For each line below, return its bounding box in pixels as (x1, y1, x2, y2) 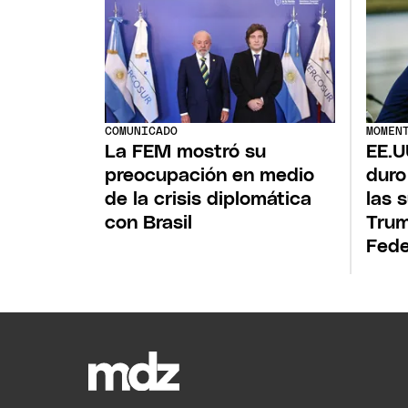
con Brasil (105, 212, 193, 232)
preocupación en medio (105, 165, 315, 185)
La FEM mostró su (105, 141, 267, 161)
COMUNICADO (105, 125, 178, 138)
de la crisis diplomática (105, 189, 312, 209)
